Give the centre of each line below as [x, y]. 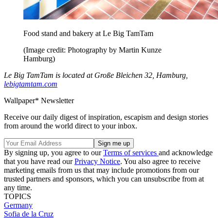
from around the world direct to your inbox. [71, 126]
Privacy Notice [97, 161]
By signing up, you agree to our [54, 152]
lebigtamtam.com [31, 84]
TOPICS [18, 196]
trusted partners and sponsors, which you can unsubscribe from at [104, 179]
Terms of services [131, 152]
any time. [18, 187]
